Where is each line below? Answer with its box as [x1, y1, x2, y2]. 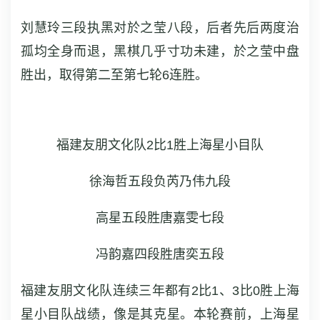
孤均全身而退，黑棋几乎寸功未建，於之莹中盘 [21, 44, 299, 59]
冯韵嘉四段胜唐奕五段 [96, 247, 224, 261]
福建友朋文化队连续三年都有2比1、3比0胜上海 [21, 284, 299, 298]
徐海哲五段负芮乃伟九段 [89, 174, 231, 189]
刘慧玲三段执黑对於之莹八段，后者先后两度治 [21, 21, 299, 35]
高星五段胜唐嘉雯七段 [96, 211, 224, 225]
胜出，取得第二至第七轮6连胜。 [21, 68, 208, 82]
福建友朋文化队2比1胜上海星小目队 [56, 138, 264, 152]
